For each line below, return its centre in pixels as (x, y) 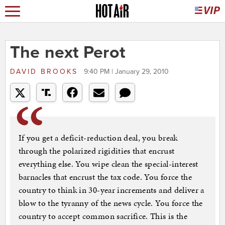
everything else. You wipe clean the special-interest (108, 164)
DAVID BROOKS (45, 72)
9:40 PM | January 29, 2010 (126, 72)
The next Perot (68, 53)
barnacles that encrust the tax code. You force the (105, 177)
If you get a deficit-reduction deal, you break (98, 138)
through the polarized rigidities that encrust (96, 151)
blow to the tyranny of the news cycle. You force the (110, 203)
